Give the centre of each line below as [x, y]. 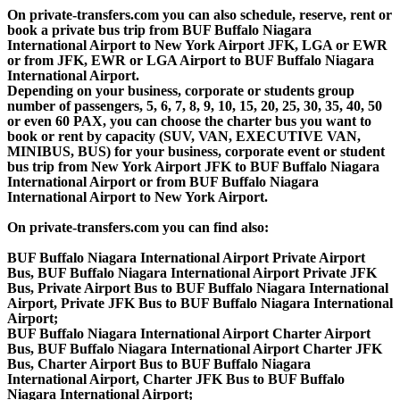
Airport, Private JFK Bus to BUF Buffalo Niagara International [200, 303]
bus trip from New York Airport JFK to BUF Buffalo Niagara [193, 166]
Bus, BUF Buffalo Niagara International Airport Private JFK [192, 272]
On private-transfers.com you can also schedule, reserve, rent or [200, 14]
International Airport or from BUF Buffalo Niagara [163, 181]
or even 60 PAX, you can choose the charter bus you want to [189, 121]
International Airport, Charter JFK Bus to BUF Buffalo [176, 379]
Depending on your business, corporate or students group [181, 90]
